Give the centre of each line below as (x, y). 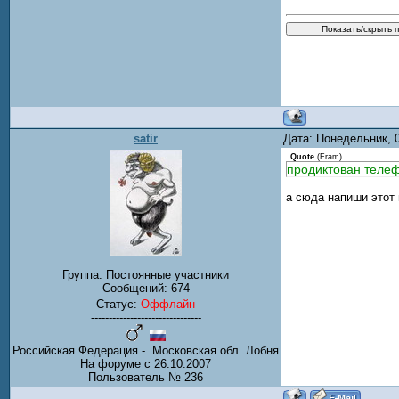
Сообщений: (136, 289)
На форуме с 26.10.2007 (146, 364)
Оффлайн (168, 305)
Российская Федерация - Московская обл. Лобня (146, 351)
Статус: (118, 305)
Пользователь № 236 (146, 378)
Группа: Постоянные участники (146, 275)
